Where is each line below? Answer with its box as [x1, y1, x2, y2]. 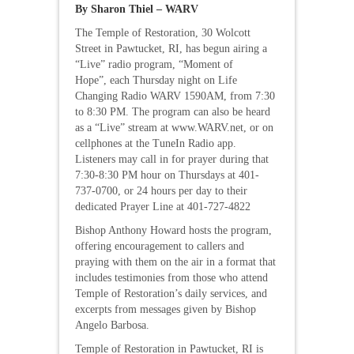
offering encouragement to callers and [75, 240, 244, 252]
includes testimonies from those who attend [75, 272, 268, 284]
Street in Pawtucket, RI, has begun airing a [75, 43, 267, 55]
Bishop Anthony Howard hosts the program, [75, 224, 272, 236]
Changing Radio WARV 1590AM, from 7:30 [75, 90, 275, 102]
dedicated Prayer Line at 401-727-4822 [75, 201, 250, 213]
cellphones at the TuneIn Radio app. [75, 137, 236, 149]
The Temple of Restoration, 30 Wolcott [75, 27, 250, 39]
